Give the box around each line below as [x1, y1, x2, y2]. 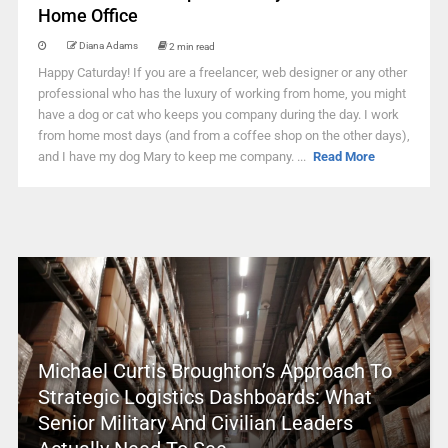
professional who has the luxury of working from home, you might [37, 86, 406, 101]
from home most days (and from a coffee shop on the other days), [37, 128, 410, 143]
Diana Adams [78, 40, 138, 51]
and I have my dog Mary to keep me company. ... [37, 149, 309, 164]
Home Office [37, 5, 138, 26]
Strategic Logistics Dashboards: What [37, 385, 372, 409]
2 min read [168, 40, 215, 52]
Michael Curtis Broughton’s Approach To [37, 359, 392, 383]
